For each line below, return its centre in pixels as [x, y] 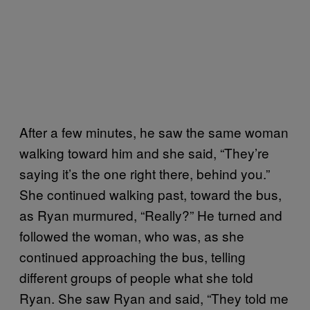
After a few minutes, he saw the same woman [154, 131]
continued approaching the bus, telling [133, 256]
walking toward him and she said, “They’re [144, 152]
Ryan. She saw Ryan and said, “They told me [154, 298]
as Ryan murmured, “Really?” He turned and [151, 215]
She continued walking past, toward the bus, [151, 194]
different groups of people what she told [136, 277]
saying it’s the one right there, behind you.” [145, 173]
